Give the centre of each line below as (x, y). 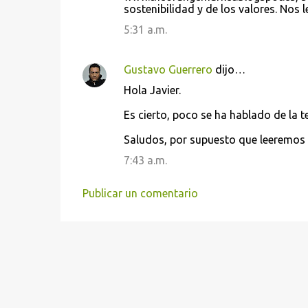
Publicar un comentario (140, 193)
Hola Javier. (152, 90)
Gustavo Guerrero (168, 69)
